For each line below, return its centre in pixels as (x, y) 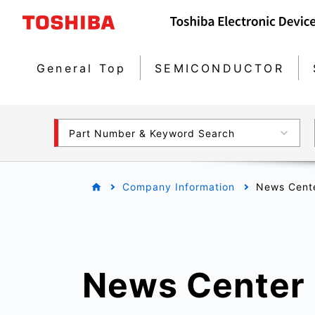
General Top (82, 68)
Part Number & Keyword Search (152, 133)
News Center (194, 285)
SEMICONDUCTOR (219, 68)
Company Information (179, 187)
